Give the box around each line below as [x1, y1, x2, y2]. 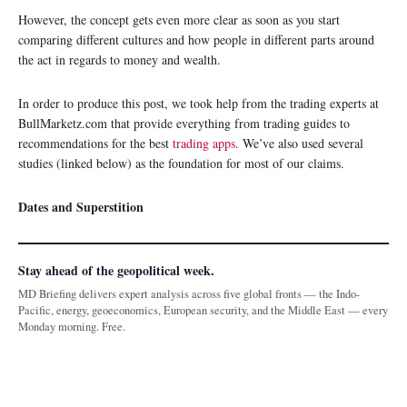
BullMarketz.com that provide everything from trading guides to [18, 114, 350, 132]
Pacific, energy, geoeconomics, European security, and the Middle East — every [18, 302, 388, 318]
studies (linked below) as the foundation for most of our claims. [18, 154, 344, 172]
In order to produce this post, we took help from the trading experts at [18, 94, 379, 112]
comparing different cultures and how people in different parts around [18, 30, 374, 48]
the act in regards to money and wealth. [18, 50, 221, 68]
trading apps [173, 134, 235, 152]
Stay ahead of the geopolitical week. [18, 260, 214, 280]
